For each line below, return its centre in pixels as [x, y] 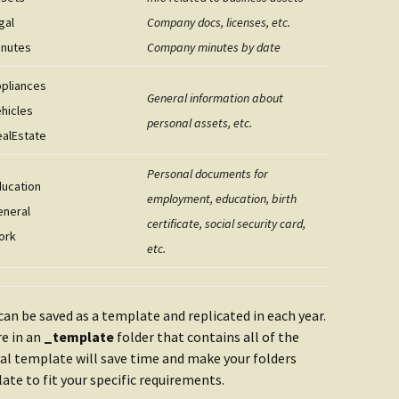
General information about [215, 98]
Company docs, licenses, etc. [219, 22]
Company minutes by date [214, 47]
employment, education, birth [222, 199]
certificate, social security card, [226, 224]
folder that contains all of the [207, 337]
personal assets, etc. [199, 123]
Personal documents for [208, 174]
